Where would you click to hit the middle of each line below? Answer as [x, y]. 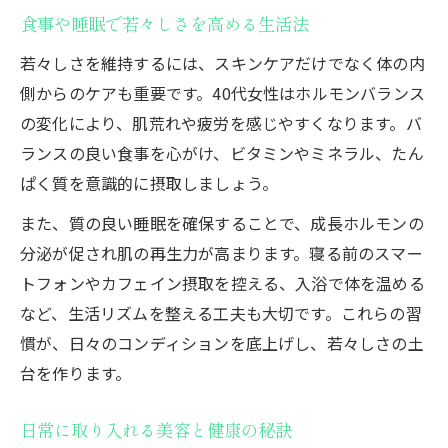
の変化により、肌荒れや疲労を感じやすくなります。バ [221, 122]
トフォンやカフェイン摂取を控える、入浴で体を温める [222, 282]
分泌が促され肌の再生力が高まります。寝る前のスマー [221, 252]
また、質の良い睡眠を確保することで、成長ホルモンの [222, 222]
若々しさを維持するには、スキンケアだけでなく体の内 [222, 62]
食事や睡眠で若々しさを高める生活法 [164, 24]
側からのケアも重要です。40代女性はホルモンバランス [223, 92]
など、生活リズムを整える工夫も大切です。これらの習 [221, 312]
